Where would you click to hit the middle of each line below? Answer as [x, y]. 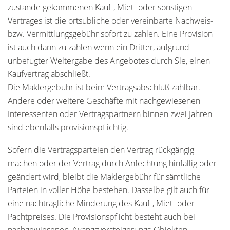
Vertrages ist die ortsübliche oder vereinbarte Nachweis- [110, 21]
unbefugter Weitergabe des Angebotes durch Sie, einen [109, 61]
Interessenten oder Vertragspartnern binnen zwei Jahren [110, 114]
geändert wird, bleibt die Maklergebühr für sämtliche [104, 177]
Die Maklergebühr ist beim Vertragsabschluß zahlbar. [104, 87]
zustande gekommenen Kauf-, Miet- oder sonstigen [100, 7]
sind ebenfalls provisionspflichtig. [68, 127]
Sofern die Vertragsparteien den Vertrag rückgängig [101, 150]
